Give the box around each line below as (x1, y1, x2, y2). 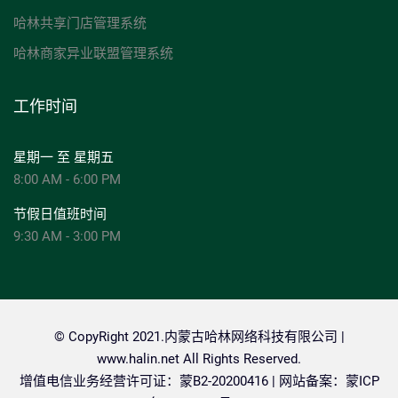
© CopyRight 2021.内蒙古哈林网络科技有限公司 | (53, 328, 345, 345)
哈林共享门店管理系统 (13, 14, 147, 31)
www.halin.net (97, 350, 179, 367)
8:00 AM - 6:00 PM (13, 171, 121, 187)
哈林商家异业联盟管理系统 (13, 44, 173, 61)
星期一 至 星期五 (13, 148, 114, 165)
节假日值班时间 (13, 205, 107, 222)
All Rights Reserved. (179, 350, 301, 367)
